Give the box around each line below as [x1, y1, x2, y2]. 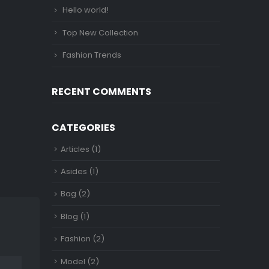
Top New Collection [62, 26, 138, 38]
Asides [61, 166, 87, 178]
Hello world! [62, 4, 109, 16]
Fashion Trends [62, 49, 121, 61]
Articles [61, 143, 89, 155]
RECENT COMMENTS [52, 84, 151, 98]
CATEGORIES [52, 120, 115, 134]
